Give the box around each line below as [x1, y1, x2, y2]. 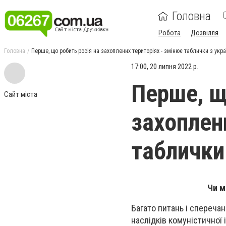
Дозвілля [191, 29, 218, 37]
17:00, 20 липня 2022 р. [131, 62, 198, 71]
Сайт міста [4, 90, 37, 99]
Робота [158, 29, 181, 37]
